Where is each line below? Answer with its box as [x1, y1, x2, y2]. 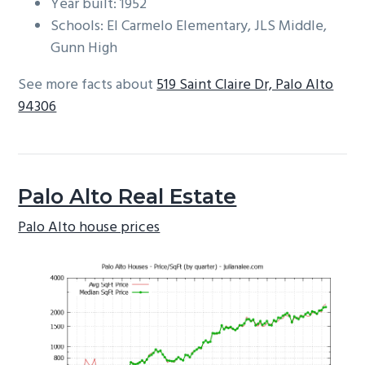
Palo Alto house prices [18, 215, 161, 240]
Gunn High [51, 37, 118, 61]
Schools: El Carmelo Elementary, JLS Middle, [51, 15, 328, 39]
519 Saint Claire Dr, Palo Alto [156, 73, 334, 98]
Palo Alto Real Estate [18, 184, 237, 209]
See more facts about [18, 73, 157, 98]
